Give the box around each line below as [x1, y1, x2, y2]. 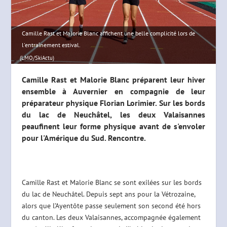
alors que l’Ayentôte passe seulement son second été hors [21, 201, 201, 210]
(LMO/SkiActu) [20, 54, 55, 61]
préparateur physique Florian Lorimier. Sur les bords [21, 97, 206, 108]
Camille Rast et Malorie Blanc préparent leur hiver [21, 74, 206, 85]
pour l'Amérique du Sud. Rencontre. [21, 132, 146, 143]
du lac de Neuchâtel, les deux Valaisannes [21, 109, 206, 120]
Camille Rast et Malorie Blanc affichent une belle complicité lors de [21, 29, 195, 37]
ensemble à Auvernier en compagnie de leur [21, 86, 206, 96]
